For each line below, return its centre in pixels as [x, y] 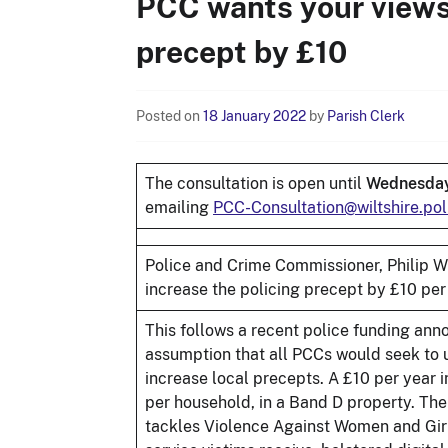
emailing [179, 207]
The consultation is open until [255, 183]
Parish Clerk [366, 115]
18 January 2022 [254, 115]
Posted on [169, 115]
